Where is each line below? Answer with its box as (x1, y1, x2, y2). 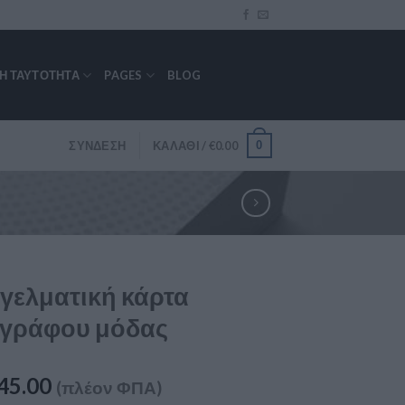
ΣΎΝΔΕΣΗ (69, 137, 127, 153)
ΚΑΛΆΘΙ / (153, 137, 209, 153)
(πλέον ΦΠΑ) (56, 376, 163, 398)
